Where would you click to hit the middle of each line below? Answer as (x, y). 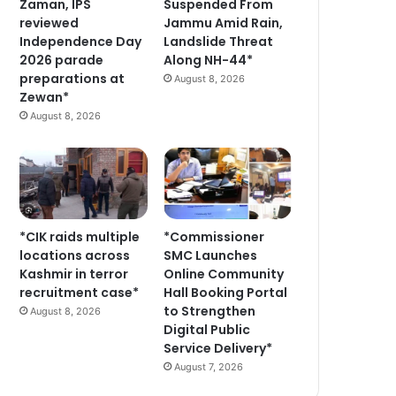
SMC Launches (211, 256)
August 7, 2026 (209, 367)
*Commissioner (214, 237)
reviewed (49, 23)
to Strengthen (210, 312)
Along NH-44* (209, 60)
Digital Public (207, 330)
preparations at (72, 78)
